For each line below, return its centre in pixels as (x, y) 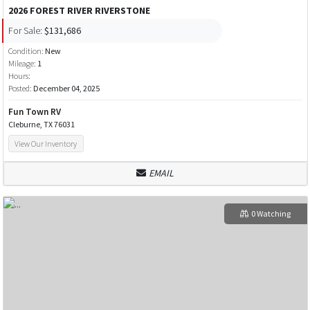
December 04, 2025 (66, 89)
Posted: (20, 89)
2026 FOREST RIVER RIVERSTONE (79, 11)
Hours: (19, 76)
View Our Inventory (46, 144)
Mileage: (22, 64)
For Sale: (25, 30)
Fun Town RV (34, 112)
